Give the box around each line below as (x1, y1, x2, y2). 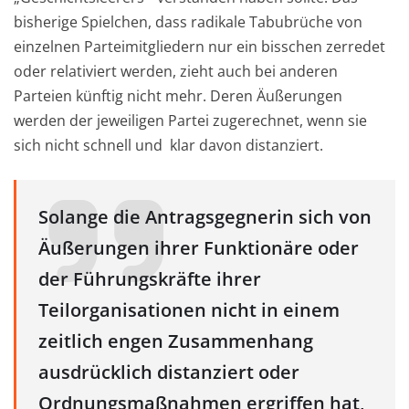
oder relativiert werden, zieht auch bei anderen (14, 61, 338, 82)
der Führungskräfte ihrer (38, 267, 261, 292)
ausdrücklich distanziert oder (38, 360, 299, 385)
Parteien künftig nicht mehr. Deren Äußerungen (14, 86, 342, 107)
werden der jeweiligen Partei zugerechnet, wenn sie (14, 110, 367, 131)
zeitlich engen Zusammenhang (38, 329, 313, 354)
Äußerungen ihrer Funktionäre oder (38, 236, 359, 261)
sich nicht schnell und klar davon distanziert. (14, 135, 323, 156)
